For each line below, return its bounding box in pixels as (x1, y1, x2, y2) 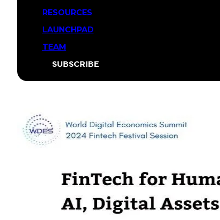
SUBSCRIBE (52, 59, 99, 68)
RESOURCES (42, 7, 92, 17)
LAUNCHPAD (42, 25, 94, 34)
